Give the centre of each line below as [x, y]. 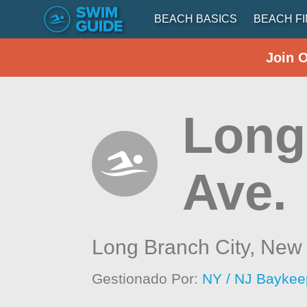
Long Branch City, [176, 247]
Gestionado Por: [147, 279]
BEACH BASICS [196, 19]
